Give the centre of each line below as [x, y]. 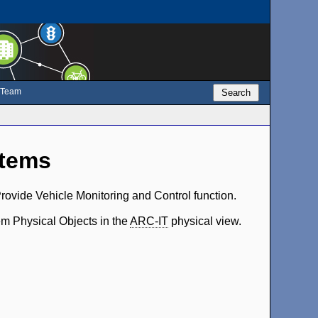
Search [236, 93]
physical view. [205, 221]
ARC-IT [149, 221]
